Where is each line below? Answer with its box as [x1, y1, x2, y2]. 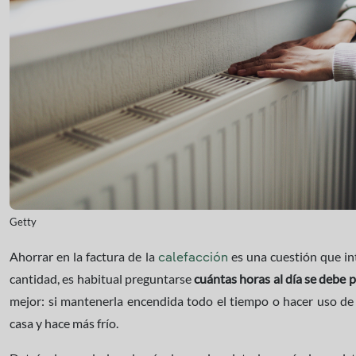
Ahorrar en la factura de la [10, 249, 158, 264]
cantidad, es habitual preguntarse [10, 271, 194, 286]
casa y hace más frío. [10, 315, 118, 331]
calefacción [157, 252, 228, 265]
